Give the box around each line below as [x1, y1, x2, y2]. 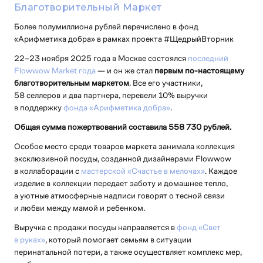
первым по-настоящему [154, 62, 244, 78]
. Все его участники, [129, 74, 203, 90]
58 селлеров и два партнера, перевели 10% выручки [14, 86, 208, 103]
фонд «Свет [176, 218, 221, 235]
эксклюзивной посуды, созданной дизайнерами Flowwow [14, 150, 231, 166]
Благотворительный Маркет [14, 1, 162, 13]
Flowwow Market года [14, 62, 96, 78]
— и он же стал [95, 62, 154, 78]
